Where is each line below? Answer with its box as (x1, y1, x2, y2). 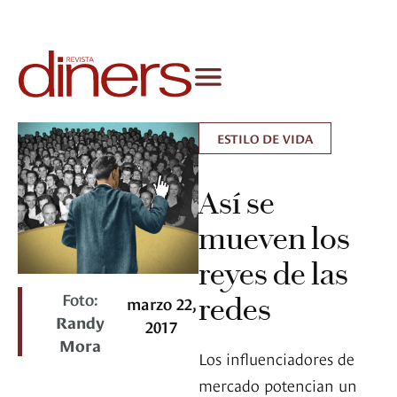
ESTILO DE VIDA (217, 129, 313, 147)
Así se (198, 184, 275, 222)
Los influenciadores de (198, 346, 354, 370)
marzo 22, (126, 292, 197, 315)
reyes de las (198, 255, 348, 293)
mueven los (198, 220, 350, 258)
